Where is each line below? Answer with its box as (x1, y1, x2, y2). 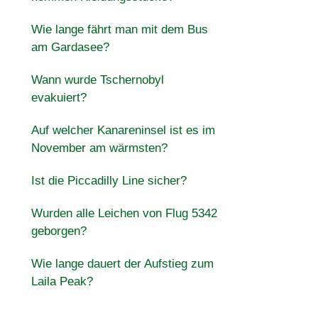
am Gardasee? (31, 40, 109, 54)
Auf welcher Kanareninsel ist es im (31, 124, 215, 137)
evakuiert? (31, 91, 87, 104)
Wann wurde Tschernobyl (31, 73, 164, 87)
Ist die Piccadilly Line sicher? (31, 174, 187, 187)
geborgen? (31, 224, 87, 238)
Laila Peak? (31, 275, 93, 288)
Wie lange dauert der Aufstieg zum (31, 257, 214, 270)
